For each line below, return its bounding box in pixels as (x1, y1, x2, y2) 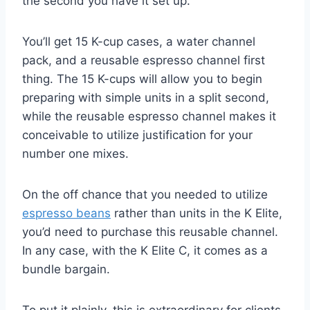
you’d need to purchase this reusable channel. (22, 224, 278, 239)
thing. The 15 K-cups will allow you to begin (22, 71, 262, 86)
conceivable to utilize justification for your (22, 127, 253, 142)
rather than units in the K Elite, (111, 206, 282, 220)
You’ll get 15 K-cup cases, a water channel (22, 34, 255, 48)
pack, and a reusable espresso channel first (22, 53, 265, 67)
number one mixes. (22, 146, 132, 161)
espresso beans (22, 206, 111, 220)
